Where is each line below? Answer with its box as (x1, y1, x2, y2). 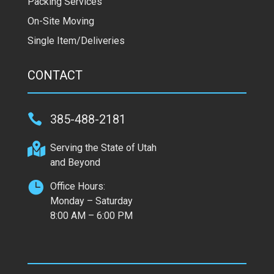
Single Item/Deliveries (27, 34, 125, 46)
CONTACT (27, 67, 83, 83)
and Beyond (50, 156, 100, 168)
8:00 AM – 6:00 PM (50, 209, 133, 221)
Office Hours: (50, 180, 105, 192)
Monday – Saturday (50, 194, 133, 207)
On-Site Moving (27, 15, 94, 27)
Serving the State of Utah (50, 141, 157, 154)
